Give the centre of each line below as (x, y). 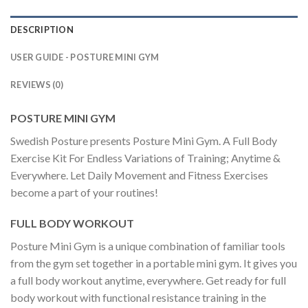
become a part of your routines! (84, 192)
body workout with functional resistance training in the (138, 298)
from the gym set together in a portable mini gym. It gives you (154, 263)
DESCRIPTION (42, 29)
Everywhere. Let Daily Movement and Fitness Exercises (139, 175)
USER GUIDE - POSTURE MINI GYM (85, 57)
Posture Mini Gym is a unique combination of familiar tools (148, 246)
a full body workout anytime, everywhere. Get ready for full (148, 280)
